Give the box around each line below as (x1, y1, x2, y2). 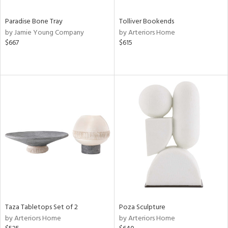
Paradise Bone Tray (5, 16, 63, 27)
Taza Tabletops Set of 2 (5, 201, 78, 213)
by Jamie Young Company (5, 27, 84, 39)
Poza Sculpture (119, 201, 165, 213)
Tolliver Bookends (119, 16, 174, 27)
